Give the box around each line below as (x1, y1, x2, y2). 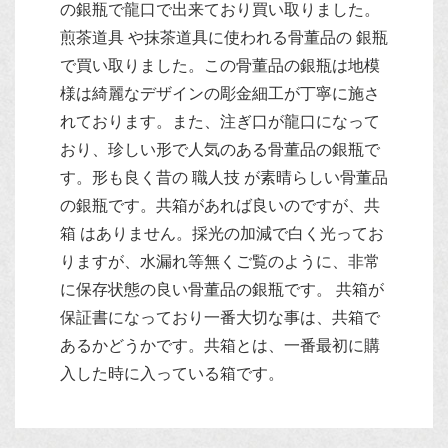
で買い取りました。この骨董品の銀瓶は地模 (60, 57, 380, 74)
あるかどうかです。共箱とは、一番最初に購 (60, 337, 380, 354)
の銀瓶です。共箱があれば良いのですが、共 (60, 197, 380, 214)
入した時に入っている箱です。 (60, 365, 284, 382)
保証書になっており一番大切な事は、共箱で (60, 309, 380, 326)
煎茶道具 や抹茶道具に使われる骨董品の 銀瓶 (60, 29, 388, 46)
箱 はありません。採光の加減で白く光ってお (60, 225, 384, 242)
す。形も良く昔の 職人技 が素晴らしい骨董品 (60, 169, 388, 186)
